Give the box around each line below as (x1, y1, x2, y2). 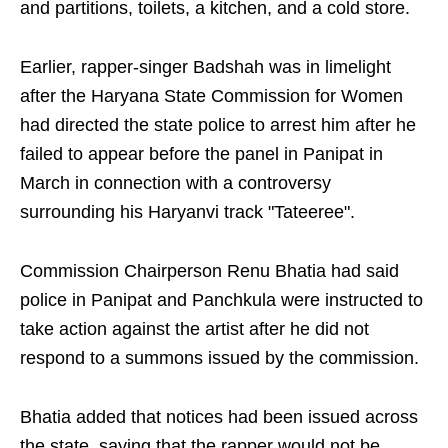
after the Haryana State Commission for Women (20, 86, 403, 106)
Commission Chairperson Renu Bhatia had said (20, 261, 399, 281)
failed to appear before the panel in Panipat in (20, 144, 383, 164)
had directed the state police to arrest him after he (20, 115, 416, 135)
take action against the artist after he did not (20, 319, 369, 339)
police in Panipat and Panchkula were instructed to (20, 290, 423, 310)
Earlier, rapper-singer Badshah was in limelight (20, 57, 391, 77)
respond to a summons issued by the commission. (20, 348, 419, 368)
